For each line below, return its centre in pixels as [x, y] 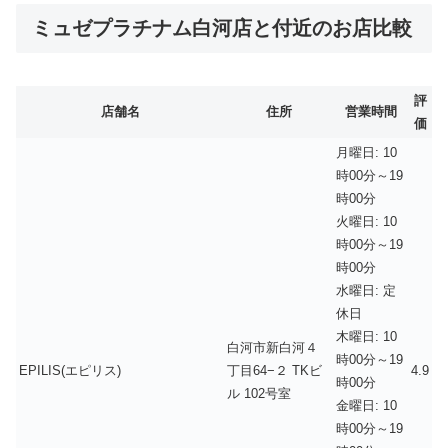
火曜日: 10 [366, 221]
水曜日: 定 [366, 290]
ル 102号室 [259, 393]
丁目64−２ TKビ [274, 370]
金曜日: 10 [366, 405]
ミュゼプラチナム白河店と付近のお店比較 [222, 28]
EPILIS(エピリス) [70, 370]
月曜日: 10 [366, 152]
